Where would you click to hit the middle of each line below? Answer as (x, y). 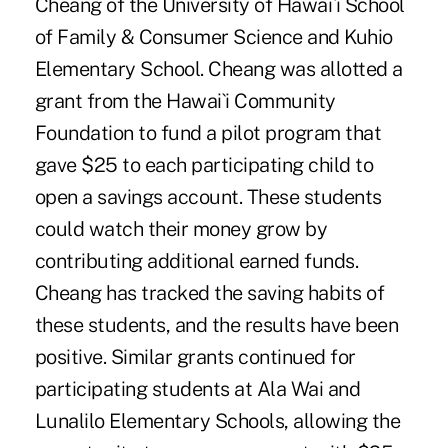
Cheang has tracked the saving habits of (209, 292)
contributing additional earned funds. (196, 260)
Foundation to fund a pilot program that (208, 132)
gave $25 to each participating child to (204, 164)
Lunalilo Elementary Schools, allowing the (217, 420)
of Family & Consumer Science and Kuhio (213, 36)
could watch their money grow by (181, 228)
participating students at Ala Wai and (197, 388)
